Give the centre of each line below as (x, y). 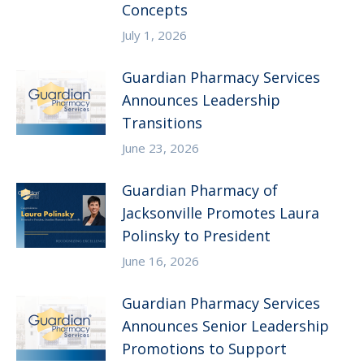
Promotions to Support (204, 348)
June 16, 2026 (160, 260)
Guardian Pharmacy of (200, 190)
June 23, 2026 (160, 147)
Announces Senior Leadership (225, 325)
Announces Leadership (201, 100)
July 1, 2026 (154, 35)
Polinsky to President (196, 235)
